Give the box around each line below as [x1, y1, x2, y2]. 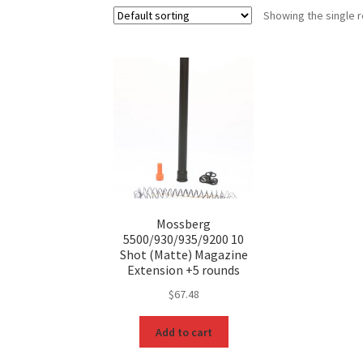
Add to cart [155, 324, 212, 340]
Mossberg [156, 216, 211, 233]
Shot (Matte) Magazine [119, 246, 248, 263]
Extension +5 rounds [127, 262, 241, 279]
